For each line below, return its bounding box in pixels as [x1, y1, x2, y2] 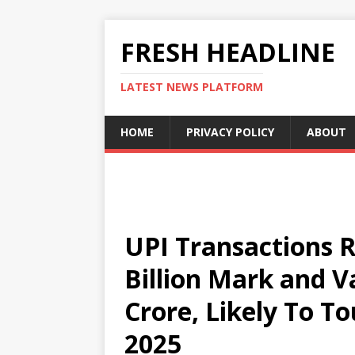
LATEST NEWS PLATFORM [120, 79, 263, 94]
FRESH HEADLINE [120, 35, 335, 69]
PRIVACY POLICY [186, 124, 274, 139]
